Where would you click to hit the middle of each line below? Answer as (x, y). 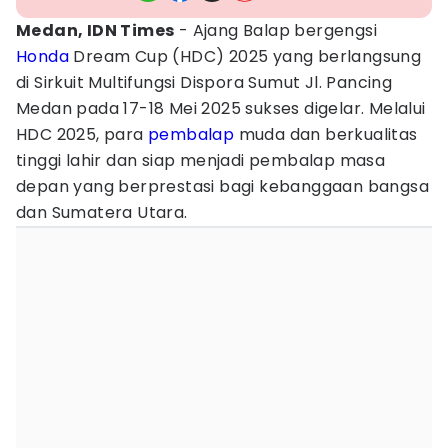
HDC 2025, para (82, 134)
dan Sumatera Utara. (102, 212)
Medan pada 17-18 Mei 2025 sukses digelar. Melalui (221, 108)
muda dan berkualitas (326, 134)
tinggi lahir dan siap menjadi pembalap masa (201, 160)
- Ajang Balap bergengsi (276, 30)
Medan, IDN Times (95, 30)
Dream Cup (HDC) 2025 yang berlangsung (245, 56)
